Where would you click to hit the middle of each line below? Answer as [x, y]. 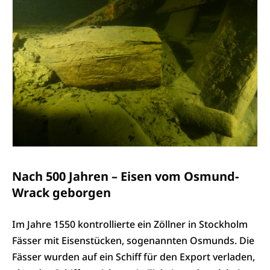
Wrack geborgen [61, 193]
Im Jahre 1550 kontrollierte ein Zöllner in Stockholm [130, 224]
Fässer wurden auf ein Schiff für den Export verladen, [133, 257]
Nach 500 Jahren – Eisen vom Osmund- [125, 177]
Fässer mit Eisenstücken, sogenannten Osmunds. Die [133, 241]
